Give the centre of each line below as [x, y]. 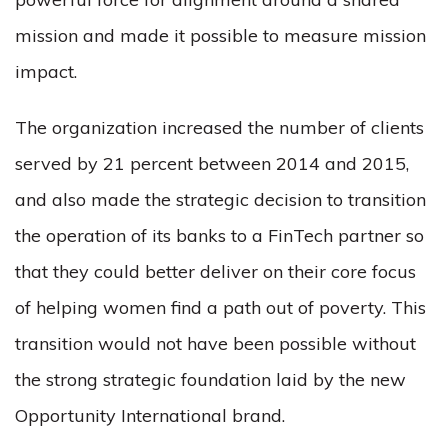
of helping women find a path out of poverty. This [220, 307]
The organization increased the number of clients [219, 127]
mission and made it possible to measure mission [220, 35]
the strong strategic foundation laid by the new [210, 379]
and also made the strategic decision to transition [220, 199]
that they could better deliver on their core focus [215, 271]
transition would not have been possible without [215, 343]
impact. [46, 71]
